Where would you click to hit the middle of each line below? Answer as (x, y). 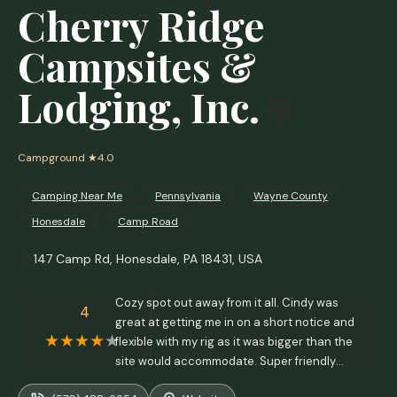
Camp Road (148, 222)
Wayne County (291, 196)
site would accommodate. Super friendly (226, 361)
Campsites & (137, 66)
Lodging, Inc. (139, 107)
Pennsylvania (188, 196)
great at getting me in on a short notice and (235, 322)
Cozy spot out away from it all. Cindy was (227, 303)
